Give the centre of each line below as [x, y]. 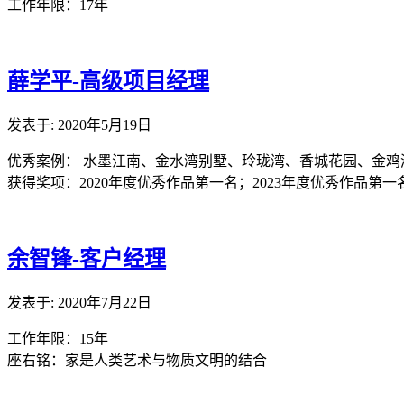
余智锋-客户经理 [87, 258]
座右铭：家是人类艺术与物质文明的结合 [137, 360]
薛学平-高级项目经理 [108, 82]
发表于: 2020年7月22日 [79, 302]
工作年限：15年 [58, 338]
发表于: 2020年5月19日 [79, 125]
